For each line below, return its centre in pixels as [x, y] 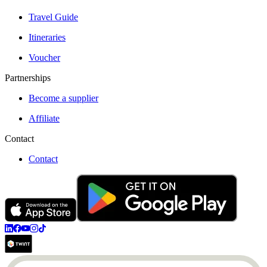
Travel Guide [53, 17]
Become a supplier [63, 98]
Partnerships [28, 77]
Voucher [44, 57]
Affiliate [44, 118]
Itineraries [47, 37]
